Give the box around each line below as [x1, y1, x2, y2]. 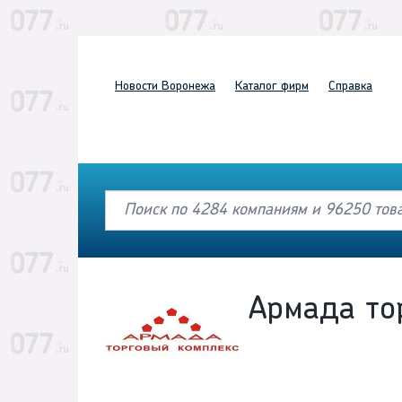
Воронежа [158, 80, 215, 93]
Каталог [235, 80, 277, 93]
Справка [328, 80, 372, 93]
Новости [115, 80, 158, 93]
